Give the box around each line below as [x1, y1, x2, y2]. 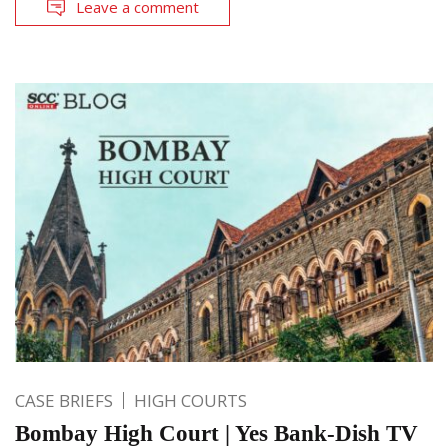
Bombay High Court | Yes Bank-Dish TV [15, 420, 418, 446]
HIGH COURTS [134, 388, 247, 412]
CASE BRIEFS [15, 388, 113, 412]
